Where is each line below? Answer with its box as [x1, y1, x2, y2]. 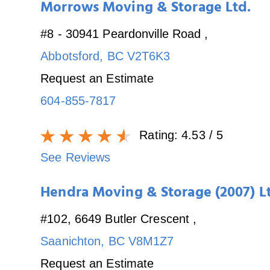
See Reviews [40, 150, 111, 164]
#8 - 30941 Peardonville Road [40, 27, 205, 40]
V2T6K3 [127, 49, 171, 63]
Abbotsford [40, 49, 100, 63]
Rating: [136, 128, 182, 142]
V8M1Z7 [128, 234, 174, 248]
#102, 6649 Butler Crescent [40, 212, 193, 225]
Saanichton [40, 234, 101, 248]
